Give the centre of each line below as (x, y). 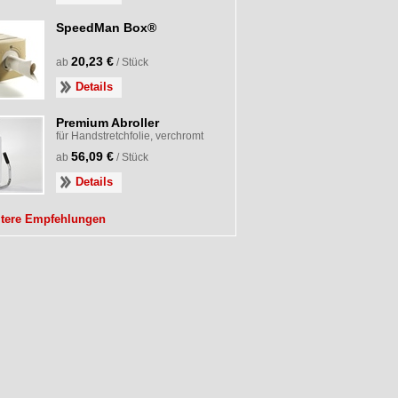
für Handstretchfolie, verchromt (130, 136)
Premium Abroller (107, 123)
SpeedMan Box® (106, 28)
